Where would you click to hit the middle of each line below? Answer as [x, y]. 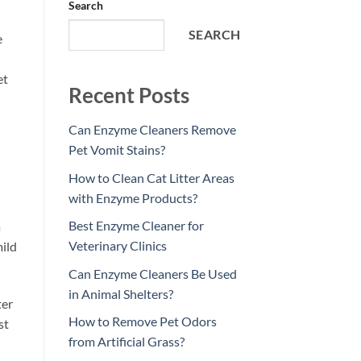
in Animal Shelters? [120, 293]
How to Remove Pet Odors [142, 322]
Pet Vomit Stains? [116, 150]
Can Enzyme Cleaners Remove [152, 130]
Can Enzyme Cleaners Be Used [152, 273]
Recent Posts [129, 95]
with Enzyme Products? [133, 197]
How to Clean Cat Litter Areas [151, 177]
